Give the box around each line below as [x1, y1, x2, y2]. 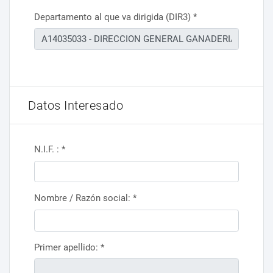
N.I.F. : [34, 144, 62, 155]
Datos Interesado [28, 98, 123, 113]
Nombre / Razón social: [34, 193, 133, 204]
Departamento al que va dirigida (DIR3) [34, 11, 193, 23]
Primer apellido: [34, 241, 101, 253]
